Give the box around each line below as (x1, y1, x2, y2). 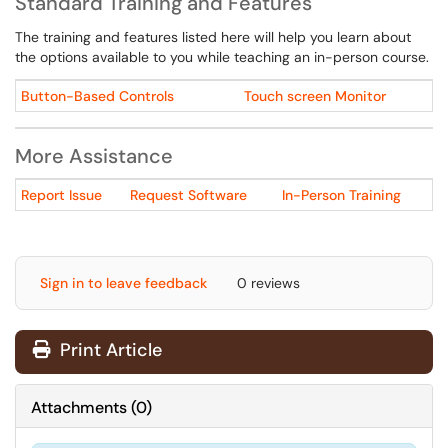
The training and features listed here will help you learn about (15, 28, 411, 46)
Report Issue (21, 186, 102, 204)
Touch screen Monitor (244, 87, 386, 105)
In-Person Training (282, 186, 401, 204)
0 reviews (237, 274, 300, 292)
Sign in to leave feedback (40, 274, 207, 292)
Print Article (55, 338, 162, 362)
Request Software (130, 186, 247, 204)
